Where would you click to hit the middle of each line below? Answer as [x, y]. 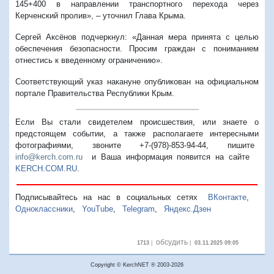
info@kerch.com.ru [49, 157]
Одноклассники [44, 209]
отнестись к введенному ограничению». [89, 60]
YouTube [98, 209]
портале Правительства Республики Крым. [95, 93]
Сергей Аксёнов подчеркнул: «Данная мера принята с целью [137, 37]
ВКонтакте [227, 197]
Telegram [139, 209]
